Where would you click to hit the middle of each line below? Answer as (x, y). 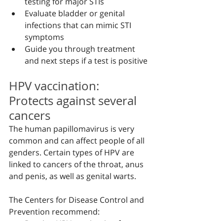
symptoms (44, 37)
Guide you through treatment (81, 49)
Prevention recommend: (54, 212)
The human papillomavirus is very (73, 129)
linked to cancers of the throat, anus (77, 164)
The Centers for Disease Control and (77, 200)
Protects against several (74, 101)
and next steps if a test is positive (86, 61)
